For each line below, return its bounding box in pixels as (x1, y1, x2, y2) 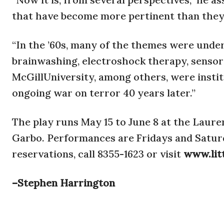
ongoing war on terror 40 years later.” (12, 86, 195, 99)
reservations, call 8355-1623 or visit (12, 147, 183, 160)
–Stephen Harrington (12, 176, 115, 189)
